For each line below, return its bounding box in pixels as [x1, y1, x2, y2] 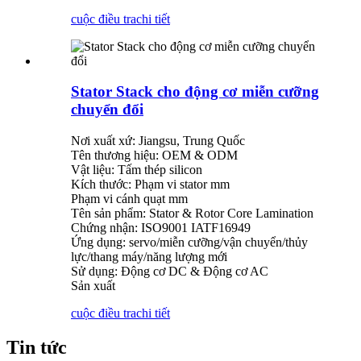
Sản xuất [71, 279, 115, 293]
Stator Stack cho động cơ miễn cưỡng [71, 83, 319, 101]
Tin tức [6, 336, 67, 358]
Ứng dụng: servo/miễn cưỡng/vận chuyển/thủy [71, 235, 308, 250]
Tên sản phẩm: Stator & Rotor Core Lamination [71, 206, 313, 221]
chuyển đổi [71, 101, 143, 118]
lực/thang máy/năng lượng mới [71, 250, 227, 264]
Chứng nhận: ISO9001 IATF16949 [71, 221, 251, 235]
